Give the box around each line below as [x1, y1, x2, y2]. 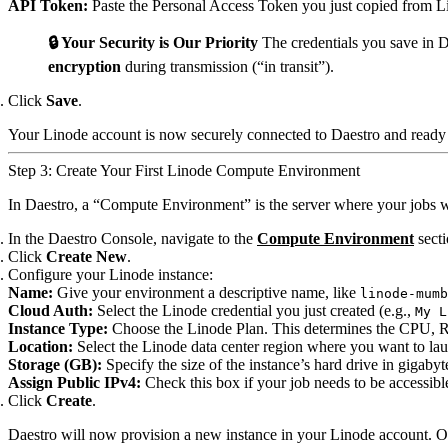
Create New [46, 248, 127, 265]
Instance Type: [8, 320, 108, 337]
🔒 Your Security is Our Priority [48, 34, 258, 51]
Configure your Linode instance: [8, 266, 213, 283]
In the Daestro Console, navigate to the [8, 230, 257, 247]
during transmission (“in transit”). [121, 58, 334, 75]
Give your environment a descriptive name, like [53, 284, 360, 301]
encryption [48, 58, 121, 75]
